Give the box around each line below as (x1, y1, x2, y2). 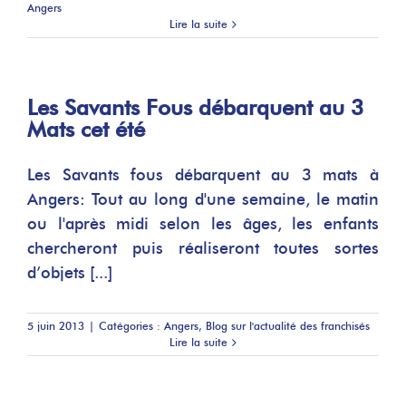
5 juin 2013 (27, 319, 84, 333)
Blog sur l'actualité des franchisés (206, 319, 370, 333)
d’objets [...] (27, 263, 112, 283)
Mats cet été (27, 116, 145, 142)
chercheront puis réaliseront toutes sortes (27, 238, 379, 258)
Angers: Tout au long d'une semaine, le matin (27, 189, 379, 209)
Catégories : (99, 319, 164, 333)
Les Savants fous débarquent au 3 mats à (27, 165, 379, 185)
